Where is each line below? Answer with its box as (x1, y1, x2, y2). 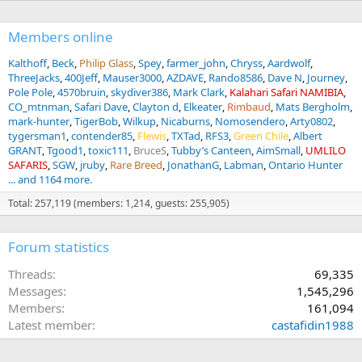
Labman (224, 158, 263, 172)
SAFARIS (8, 158, 48, 172)
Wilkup (123, 114, 156, 128)
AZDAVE (166, 70, 204, 85)
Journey (307, 70, 345, 85)
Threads (8, 266, 53, 282)
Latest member (8, 317, 92, 333)
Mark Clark (173, 85, 225, 99)
